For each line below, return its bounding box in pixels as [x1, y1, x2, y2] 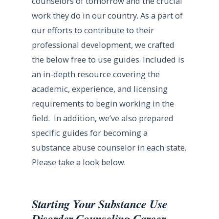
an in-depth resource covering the [31, 68, 160, 80]
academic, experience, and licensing [31, 83, 168, 94]
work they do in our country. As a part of [31, 10, 183, 21]
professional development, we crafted [31, 39, 175, 50]
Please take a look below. [31, 156, 126, 168]
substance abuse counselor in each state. [31, 142, 186, 153]
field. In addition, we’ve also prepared [31, 112, 174, 124]
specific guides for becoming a [31, 127, 148, 138]
